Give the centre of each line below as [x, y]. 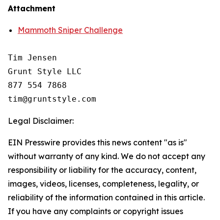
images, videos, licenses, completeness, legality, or [103, 184]
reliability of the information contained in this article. [106, 197]
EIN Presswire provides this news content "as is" [97, 142]
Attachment [32, 8]
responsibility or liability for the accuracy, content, [102, 170]
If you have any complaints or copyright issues [96, 211]
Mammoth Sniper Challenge [70, 30]
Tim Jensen [32, 58]
